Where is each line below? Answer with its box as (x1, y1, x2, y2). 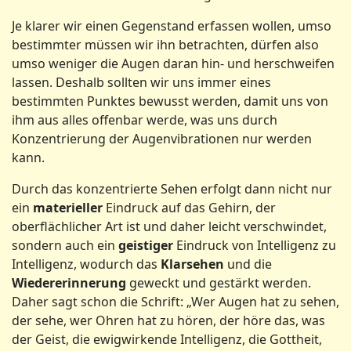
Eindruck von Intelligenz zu (173, 237, 336, 254)
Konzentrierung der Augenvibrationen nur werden (12, 130, 312, 147)
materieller (33, 199, 103, 216)
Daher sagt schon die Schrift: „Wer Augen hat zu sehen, (12, 293, 339, 310)
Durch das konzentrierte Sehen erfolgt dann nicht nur (12, 180, 332, 197)
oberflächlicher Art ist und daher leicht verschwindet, (12, 218, 327, 235)
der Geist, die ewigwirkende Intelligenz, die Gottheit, (12, 331, 322, 348)
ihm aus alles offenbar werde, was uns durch (12, 111, 277, 128)
